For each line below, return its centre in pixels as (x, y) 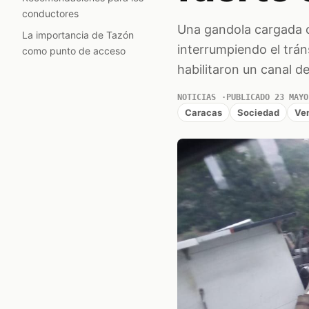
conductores (50, 13)
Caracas (203, 112)
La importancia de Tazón (78, 35)
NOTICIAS (196, 97)
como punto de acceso (74, 51)
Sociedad (258, 112)
